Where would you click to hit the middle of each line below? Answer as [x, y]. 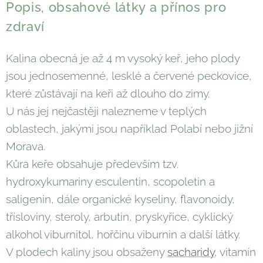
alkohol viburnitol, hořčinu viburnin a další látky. [123, 235]
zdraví [25, 27]
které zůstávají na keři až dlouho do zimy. [108, 94]
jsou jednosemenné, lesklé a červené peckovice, [129, 76]
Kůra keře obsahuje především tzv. [92, 164]
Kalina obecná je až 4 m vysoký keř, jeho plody [123, 58]
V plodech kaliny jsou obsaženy [87, 252]
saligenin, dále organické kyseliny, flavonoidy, [120, 199]
